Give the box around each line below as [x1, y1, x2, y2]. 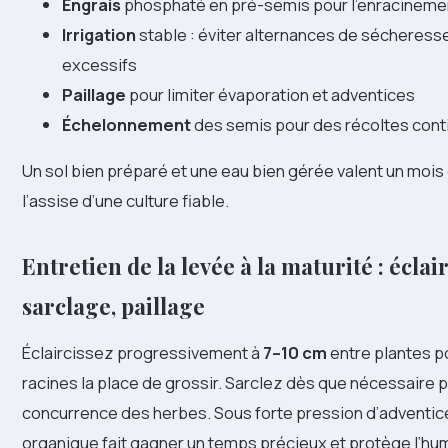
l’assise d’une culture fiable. [22, 189, 229, 213]
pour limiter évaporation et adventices [126, 82, 415, 106]
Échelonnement [62, 112, 191, 136]
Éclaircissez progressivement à [22, 341, 263, 365]
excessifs [62, 52, 137, 76]
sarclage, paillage [22, 291, 205, 322]
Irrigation [62, 22, 136, 46]
